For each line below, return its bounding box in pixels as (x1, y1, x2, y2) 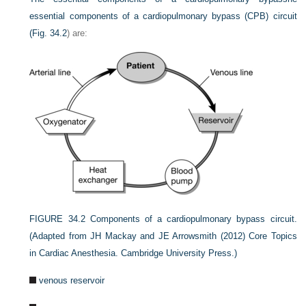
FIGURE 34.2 (29, 213, 85, 224)
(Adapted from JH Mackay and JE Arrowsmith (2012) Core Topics (29, 230, 297, 241)
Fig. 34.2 (32, 27, 68, 38)
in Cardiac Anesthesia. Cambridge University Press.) (29, 247, 238, 258)
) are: (67, 27, 88, 38)
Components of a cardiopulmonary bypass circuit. (89, 213, 297, 224)
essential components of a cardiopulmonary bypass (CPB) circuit (29, 10, 297, 21)
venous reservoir (39, 275, 105, 286)
